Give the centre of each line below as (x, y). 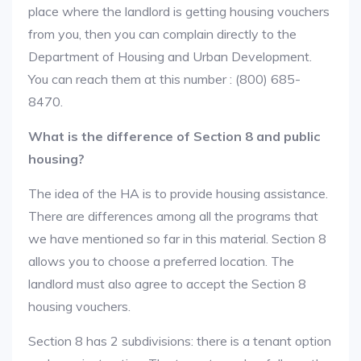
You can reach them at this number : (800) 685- (164, 79)
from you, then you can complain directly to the (162, 34)
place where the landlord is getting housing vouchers (179, 11)
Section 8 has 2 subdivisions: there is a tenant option (180, 341)
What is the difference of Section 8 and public (174, 136)
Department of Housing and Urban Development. (170, 56)
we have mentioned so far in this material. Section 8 (177, 239)
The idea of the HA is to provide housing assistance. (178, 193)
